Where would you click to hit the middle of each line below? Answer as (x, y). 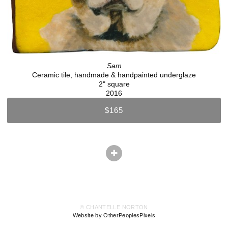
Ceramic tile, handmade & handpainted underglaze (114, 75)
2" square (114, 84)
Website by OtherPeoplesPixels (114, 216)
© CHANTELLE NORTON (114, 207)
